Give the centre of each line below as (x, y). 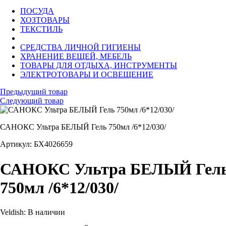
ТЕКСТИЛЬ (41, 29)
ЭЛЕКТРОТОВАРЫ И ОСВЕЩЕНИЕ (87, 75)
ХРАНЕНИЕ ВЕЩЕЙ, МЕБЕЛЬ (76, 56)
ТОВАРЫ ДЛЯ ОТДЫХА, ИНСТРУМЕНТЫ (99, 66)
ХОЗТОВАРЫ (45, 20)
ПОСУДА (37, 11)
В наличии (46, 212)
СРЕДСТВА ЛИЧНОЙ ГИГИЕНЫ (80, 47)
